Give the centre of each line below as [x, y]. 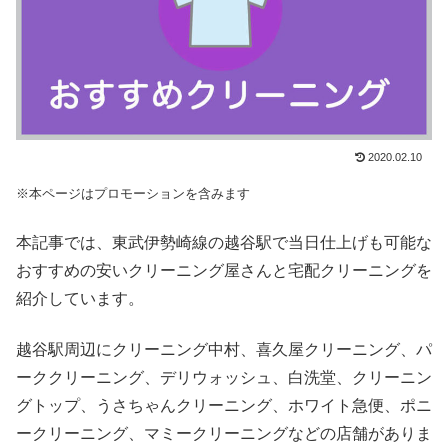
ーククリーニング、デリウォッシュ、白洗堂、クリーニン [224, 377]
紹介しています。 [80, 299]
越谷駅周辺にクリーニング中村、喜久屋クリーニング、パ [224, 349]
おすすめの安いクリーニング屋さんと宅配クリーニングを [224, 271]
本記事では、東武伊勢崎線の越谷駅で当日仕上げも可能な [224, 243]
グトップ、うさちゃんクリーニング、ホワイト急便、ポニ [224, 405]
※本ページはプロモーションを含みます [133, 193]
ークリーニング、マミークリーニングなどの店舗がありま [224, 433]
